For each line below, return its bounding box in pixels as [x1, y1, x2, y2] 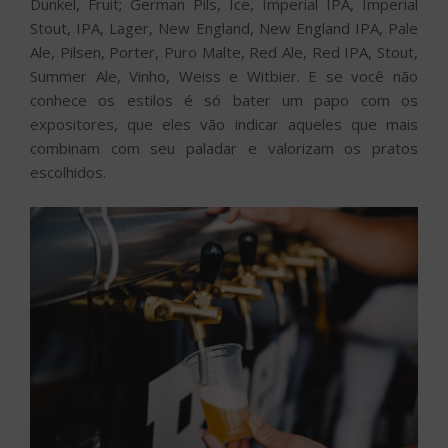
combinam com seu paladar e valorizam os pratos [30, 138, 418, 159]
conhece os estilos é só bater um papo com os [30, 90, 418, 111]
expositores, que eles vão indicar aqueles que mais [30, 114, 418, 135]
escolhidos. [30, 162, 106, 183]
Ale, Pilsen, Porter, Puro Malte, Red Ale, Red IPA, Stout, [30, 42, 418, 63]
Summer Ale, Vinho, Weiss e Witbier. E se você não [30, 66, 418, 87]
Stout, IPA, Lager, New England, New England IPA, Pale [30, 18, 418, 39]
